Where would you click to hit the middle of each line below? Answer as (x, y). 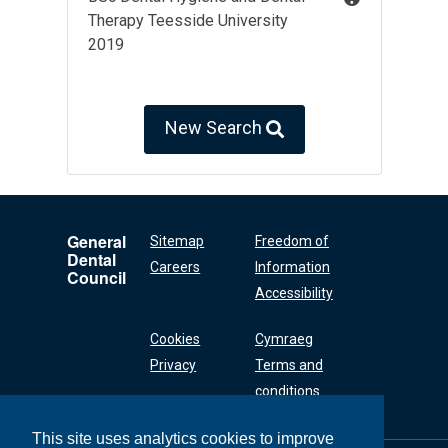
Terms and (288, 365)
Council (96, 278)
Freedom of (291, 241)
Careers (175, 267)
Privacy (173, 365)
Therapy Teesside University (187, 21)
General (96, 242)
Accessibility (293, 293)
